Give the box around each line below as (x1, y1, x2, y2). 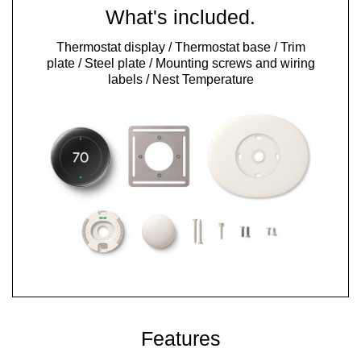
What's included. (106, 6, 255, 29)
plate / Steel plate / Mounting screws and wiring (46, 56, 315, 71)
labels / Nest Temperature (107, 73, 254, 87)
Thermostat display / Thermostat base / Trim (56, 40, 305, 55)
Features (140, 326, 221, 350)
